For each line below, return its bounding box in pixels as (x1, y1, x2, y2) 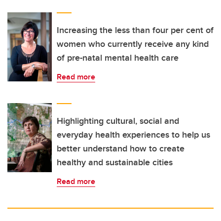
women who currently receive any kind (57, 37, 209, 51)
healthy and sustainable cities (57, 156, 173, 169)
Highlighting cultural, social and (57, 114, 179, 128)
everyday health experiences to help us (57, 128, 210, 142)
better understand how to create (57, 142, 184, 155)
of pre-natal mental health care (57, 51, 179, 65)
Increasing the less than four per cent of (57, 24, 214, 37)
